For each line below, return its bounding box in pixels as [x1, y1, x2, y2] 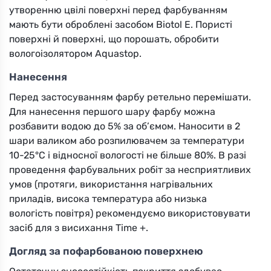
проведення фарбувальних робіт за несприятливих [9, 163, 251, 175]
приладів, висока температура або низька [9, 192, 207, 204]
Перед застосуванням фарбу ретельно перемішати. [9, 91, 251, 103]
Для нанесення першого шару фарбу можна [9, 105, 215, 117]
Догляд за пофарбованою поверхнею [9, 244, 203, 257]
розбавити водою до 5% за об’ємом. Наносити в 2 [9, 120, 240, 132]
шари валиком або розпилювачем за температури [9, 134, 244, 146]
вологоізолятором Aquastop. [9, 47, 142, 59]
